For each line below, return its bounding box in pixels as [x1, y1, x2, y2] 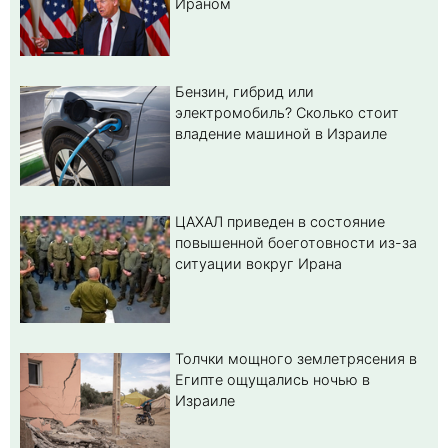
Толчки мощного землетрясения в [175, 349, 417, 367]
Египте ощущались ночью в [175, 370, 370, 388]
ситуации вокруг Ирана [175, 254, 342, 272]
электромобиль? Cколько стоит [175, 103, 399, 121]
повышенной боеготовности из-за [175, 233, 417, 251]
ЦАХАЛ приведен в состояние [175, 212, 385, 230]
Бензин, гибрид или [175, 82, 314, 100]
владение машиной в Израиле [175, 124, 387, 142]
